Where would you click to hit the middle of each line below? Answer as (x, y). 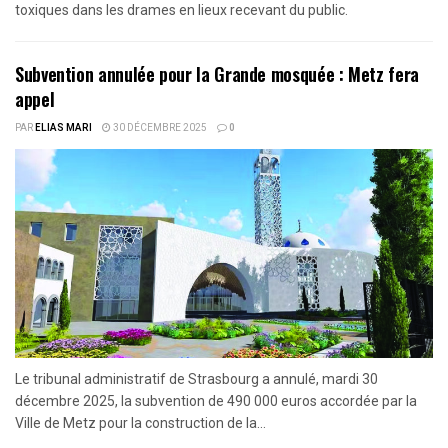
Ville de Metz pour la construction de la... (140, 423)
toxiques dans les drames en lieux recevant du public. (181, 10)
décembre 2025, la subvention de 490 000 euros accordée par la (216, 401)
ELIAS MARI (63, 128)
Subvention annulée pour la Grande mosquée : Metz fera (217, 74)
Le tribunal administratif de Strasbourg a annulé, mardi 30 (196, 379)
